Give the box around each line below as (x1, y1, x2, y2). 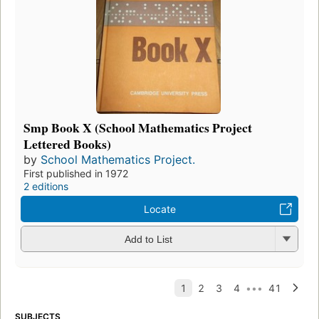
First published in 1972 (23, 167, 128, 179)
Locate (143, 202, 176, 215)
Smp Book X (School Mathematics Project (23, 117, 252, 137)
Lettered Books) (23, 134, 111, 153)
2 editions (23, 179, 68, 192)
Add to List (124, 234, 172, 246)
